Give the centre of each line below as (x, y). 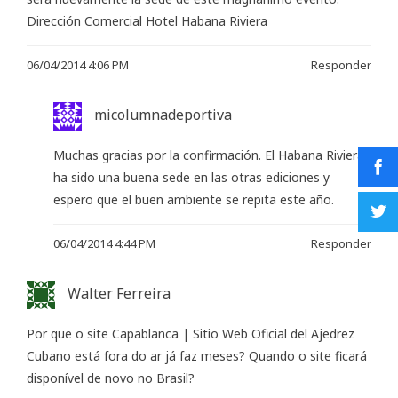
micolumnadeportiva (163, 114)
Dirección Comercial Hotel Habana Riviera (147, 20)
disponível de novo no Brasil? (111, 378)
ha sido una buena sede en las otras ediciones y (191, 177)
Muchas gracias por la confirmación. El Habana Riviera (209, 155)
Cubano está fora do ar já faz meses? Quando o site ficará (197, 356)
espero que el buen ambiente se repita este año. (194, 199)
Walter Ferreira (119, 293)
